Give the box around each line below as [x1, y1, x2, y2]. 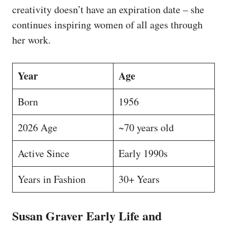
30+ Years [119, 172, 160, 186]
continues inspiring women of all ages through [12, 17, 203, 31]
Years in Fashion [18, 172, 86, 186]
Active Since [18, 146, 69, 160]
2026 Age [18, 120, 57, 134]
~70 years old [119, 120, 174, 134]
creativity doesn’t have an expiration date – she [12, 2, 204, 16]
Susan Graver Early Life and [12, 206, 162, 224]
